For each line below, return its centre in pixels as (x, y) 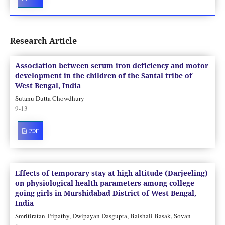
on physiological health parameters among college (104, 183)
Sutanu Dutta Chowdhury (49, 99)
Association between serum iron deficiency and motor (111, 66)
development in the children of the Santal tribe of (103, 76)
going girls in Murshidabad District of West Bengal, (105, 193)
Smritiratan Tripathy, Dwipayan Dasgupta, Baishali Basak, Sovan (103, 216)
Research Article (43, 41)
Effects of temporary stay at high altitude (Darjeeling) (111, 173)
